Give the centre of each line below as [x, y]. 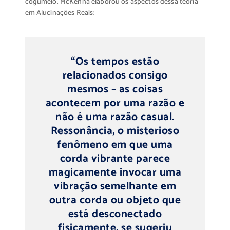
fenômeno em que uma [115, 145]
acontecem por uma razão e [115, 103]
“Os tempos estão [115, 62]
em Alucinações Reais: [60, 13]
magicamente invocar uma [115, 173]
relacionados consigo [115, 76]
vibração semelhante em [115, 187]
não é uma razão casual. [115, 117]
